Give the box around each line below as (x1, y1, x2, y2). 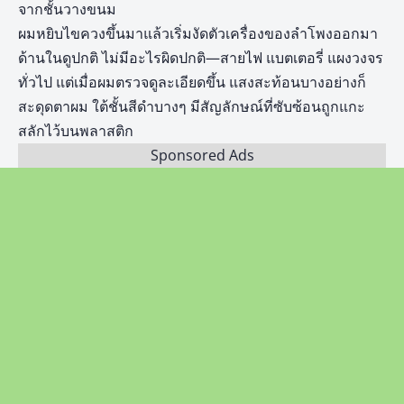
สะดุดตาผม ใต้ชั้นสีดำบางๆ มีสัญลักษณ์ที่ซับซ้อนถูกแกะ (18, 96, 365, 116)
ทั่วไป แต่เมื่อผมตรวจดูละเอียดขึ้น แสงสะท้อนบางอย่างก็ (18, 72, 366, 92)
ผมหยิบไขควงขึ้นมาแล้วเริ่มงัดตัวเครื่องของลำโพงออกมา (18, 23, 378, 43)
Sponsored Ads (150, 145, 254, 165)
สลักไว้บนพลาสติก (18, 121, 133, 141)
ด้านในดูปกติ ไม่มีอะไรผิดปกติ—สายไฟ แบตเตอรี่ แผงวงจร (18, 48, 383, 68)
